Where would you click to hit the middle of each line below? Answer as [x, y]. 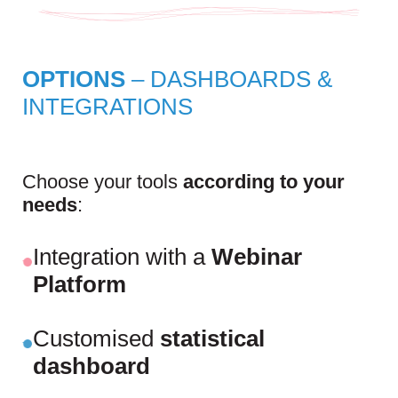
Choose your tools [103, 182]
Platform [79, 285]
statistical [212, 339]
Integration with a [119, 257]
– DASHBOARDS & [229, 80]
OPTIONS [74, 80]
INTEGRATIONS [107, 107]
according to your [264, 182]
